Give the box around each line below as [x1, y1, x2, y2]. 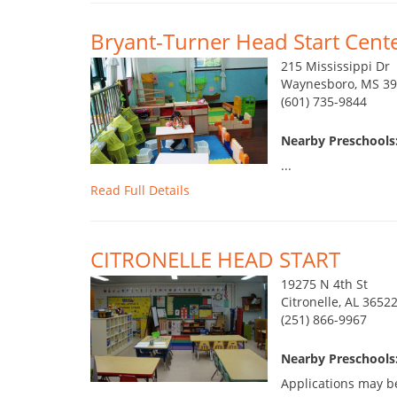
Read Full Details [90, 182, 190, 198]
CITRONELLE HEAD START [90, 245, 340, 274]
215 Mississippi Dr [281, 58, 390, 74]
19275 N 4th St [281, 276, 368, 292]
